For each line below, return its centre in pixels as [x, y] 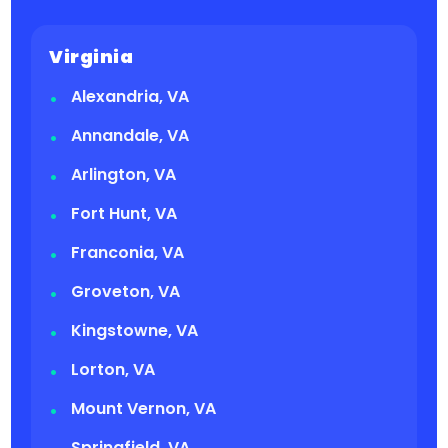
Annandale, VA [130, 136]
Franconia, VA [128, 253]
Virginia [91, 57]
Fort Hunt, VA [124, 214]
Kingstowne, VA [135, 331]
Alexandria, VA [130, 97]
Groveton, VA [126, 292]
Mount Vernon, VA [144, 409]
